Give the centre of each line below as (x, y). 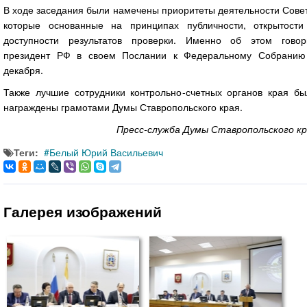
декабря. (23, 70)
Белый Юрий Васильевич (106, 152)
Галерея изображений (83, 211)
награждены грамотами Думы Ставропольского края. (123, 107)
